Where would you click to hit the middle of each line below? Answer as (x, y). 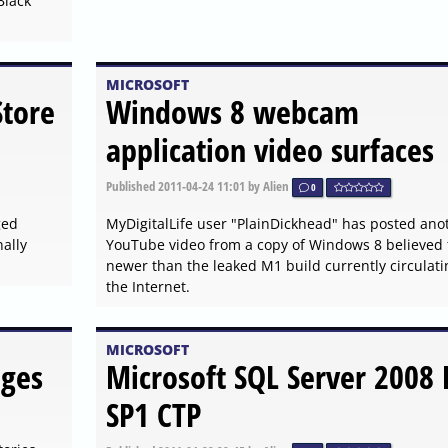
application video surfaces (269, 149)
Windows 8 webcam (232, 111)
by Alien (268, 185)
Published (131, 185)
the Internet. (147, 286)
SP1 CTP (153, 414)
